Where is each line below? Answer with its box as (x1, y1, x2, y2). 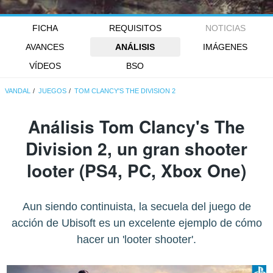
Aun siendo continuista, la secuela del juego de (22, 200, 251, 213)
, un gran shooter (107, 135, 247, 161)
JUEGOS (38, 87, 67, 94)
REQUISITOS (108, 23, 161, 33)
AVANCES (26, 41, 65, 52)
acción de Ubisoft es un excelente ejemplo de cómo (11, 216, 262, 229)
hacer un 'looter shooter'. (77, 233, 196, 246)
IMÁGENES (203, 41, 248, 52)
